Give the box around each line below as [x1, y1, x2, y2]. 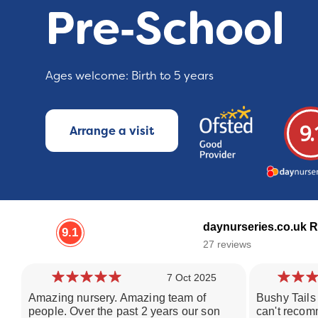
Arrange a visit [70, 122, 154, 138]
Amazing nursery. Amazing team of [28, 291, 207, 304]
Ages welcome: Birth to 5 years [45, 67, 214, 83]
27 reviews [202, 238, 251, 250]
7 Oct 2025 [167, 271, 217, 283]
